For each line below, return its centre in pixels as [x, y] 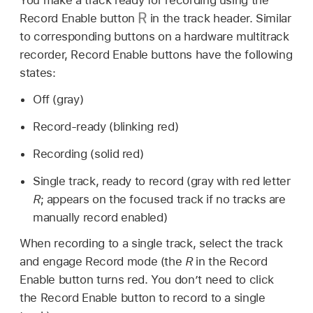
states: [38, 72]
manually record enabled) [100, 217]
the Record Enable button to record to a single [143, 298]
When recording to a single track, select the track [151, 243]
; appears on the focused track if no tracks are [163, 199]
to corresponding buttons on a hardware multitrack [154, 36]
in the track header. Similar [219, 18]
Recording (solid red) [88, 153]
